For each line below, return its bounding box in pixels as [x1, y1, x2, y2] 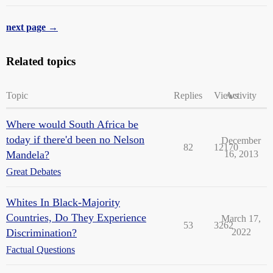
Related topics [6, 54, 76, 68]
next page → [6, 21, 58, 32]
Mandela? [6, 148, 49, 161]
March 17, [221, 213, 261, 224]
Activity [225, 90, 257, 101]
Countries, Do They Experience [6, 211, 146, 224]
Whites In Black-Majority [6, 196, 120, 208]
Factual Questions [6, 244, 75, 255]
